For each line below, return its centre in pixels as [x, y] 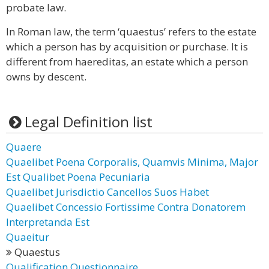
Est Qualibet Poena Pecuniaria [78, 177]
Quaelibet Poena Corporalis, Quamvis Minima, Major [132, 162]
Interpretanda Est [48, 222]
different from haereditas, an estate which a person [127, 62]
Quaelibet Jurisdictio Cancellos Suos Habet [107, 192]
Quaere [24, 147]
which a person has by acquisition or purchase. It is [127, 47]
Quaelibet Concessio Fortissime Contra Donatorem [126, 207]
